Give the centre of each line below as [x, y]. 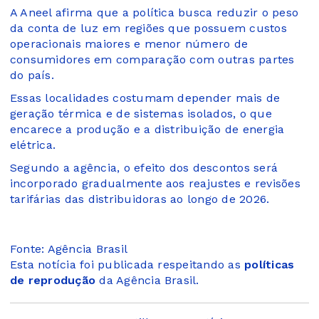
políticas [270, 264]
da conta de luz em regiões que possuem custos [148, 28]
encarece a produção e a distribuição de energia [147, 129]
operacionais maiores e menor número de [129, 43]
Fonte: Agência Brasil [69, 249]
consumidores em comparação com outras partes [152, 59]
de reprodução [53, 280]
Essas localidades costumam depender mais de [145, 98]
